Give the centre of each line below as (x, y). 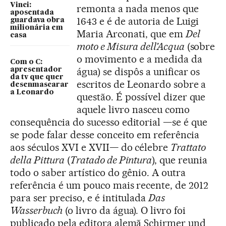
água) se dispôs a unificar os (138, 72)
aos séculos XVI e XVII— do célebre (91, 148)
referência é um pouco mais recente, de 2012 (109, 185)
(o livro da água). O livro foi (124, 211)
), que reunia (180, 160)
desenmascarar (39, 85)
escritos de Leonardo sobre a (142, 84)
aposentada (32, 13)
